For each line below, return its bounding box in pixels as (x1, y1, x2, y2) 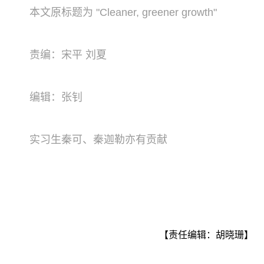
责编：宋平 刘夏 (29, 48, 107, 61)
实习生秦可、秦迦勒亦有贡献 (29, 133, 167, 146)
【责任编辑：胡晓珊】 (159, 229, 254, 240)
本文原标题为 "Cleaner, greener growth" (29, 6, 217, 18)
